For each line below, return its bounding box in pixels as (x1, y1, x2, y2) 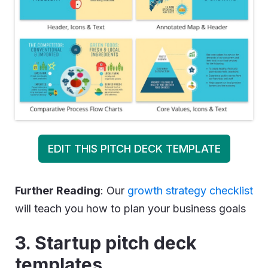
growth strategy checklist (127, 184, 253, 197)
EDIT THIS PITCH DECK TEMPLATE (47, 142, 221, 155)
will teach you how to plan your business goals (15, 202, 246, 215)
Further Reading (15, 184, 100, 197)
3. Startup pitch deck (15, 232, 197, 254)
